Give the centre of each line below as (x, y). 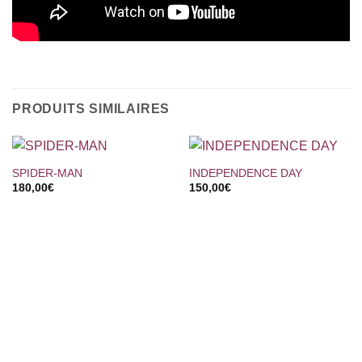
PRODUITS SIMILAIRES (91, 108)
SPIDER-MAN (47, 174)
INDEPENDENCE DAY (245, 174)
